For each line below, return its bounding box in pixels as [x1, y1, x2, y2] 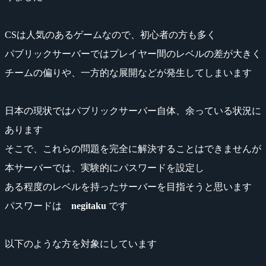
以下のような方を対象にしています [5, 238, 157, 249]
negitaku [71, 200, 106, 211]
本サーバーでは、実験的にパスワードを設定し [5, 162, 204, 173]
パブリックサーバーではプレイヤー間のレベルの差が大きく [5, 48, 261, 59]
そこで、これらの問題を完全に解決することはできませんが [5, 143, 261, 154]
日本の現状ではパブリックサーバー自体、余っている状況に [5, 105, 261, 116]
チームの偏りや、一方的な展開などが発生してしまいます [5, 67, 252, 78]
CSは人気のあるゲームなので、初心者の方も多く [5, 29, 216, 40]
